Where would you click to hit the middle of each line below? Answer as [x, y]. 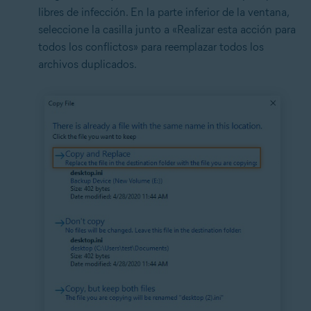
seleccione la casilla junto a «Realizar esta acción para [167, 30]
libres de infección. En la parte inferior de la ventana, [163, 12]
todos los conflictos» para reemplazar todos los [151, 47]
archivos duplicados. [87, 65]
